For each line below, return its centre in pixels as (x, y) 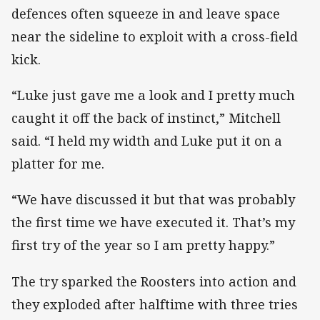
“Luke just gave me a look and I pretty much (153, 95)
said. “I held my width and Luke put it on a (147, 141)
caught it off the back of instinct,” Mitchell (146, 118)
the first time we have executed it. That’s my (153, 222)
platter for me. (58, 164)
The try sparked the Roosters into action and (154, 281)
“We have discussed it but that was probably (153, 200)
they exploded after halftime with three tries (155, 304)
